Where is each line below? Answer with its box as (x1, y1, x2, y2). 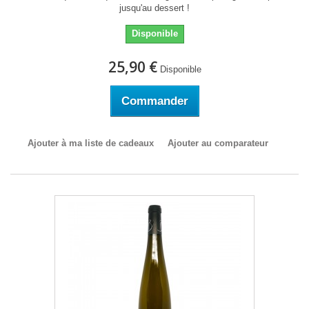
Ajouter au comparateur (167, 138, 268, 148)
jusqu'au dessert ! (119, 3, 190, 13)
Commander (121, 94, 188, 108)
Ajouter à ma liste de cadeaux (27, 138, 154, 148)
